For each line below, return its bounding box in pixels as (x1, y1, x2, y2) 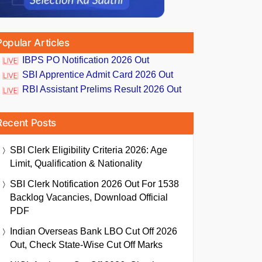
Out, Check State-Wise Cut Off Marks (10, 239, 163, 250)
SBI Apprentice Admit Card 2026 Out (22, 70, 173, 80)
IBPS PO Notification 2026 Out (22, 55, 149, 65)
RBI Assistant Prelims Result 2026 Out (22, 84, 181, 95)
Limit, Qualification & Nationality (10, 158, 142, 168)
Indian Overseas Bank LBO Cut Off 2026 (10, 226, 177, 236)
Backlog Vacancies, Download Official (10, 192, 168, 202)
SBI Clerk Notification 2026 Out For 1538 (10, 178, 179, 189)
